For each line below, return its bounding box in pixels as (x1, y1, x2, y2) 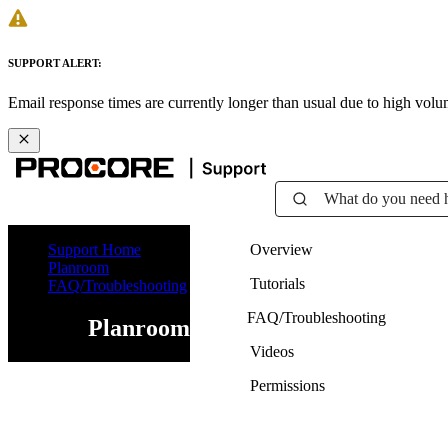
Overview (250, 240, 313, 258)
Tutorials (250, 274, 305, 292)
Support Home (48, 240, 141, 258)
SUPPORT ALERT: (8, 56, 102, 69)
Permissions (250, 376, 325, 394)
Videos (250, 342, 294, 360)
